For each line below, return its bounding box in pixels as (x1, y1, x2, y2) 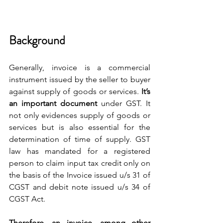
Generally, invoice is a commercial (9, 62, 150, 72)
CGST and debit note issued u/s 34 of (9, 182, 150, 192)
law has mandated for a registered (9, 146, 150, 156)
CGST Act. (9, 194, 45, 204)
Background (9, 31, 65, 49)
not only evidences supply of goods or (9, 110, 150, 120)
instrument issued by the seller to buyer (9, 74, 150, 84)
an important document (9, 98, 101, 108)
